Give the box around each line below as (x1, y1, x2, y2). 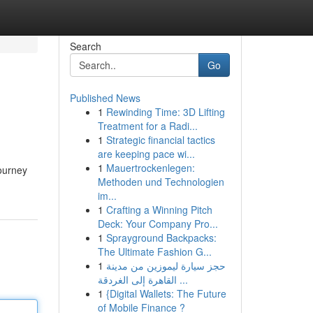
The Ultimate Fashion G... (97, 245, 212, 259)
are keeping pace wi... (97, 147, 195, 161)
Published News (69, 91, 140, 105)
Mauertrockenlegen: (105, 161, 195, 175)
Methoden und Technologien (97, 175, 224, 189)
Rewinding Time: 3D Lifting (105, 105, 225, 119)
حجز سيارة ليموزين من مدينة (105, 259, 226, 272)
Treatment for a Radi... (97, 119, 198, 133)
